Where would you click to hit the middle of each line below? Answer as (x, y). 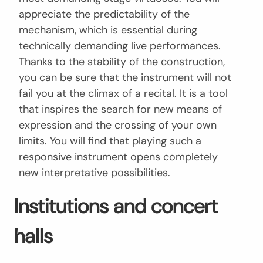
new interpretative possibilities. (95, 173)
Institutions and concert (116, 207)
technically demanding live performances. (120, 46)
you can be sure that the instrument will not (125, 78)
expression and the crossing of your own (118, 125)
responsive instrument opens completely (118, 157)
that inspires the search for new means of (120, 109)
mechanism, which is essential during (108, 30)
